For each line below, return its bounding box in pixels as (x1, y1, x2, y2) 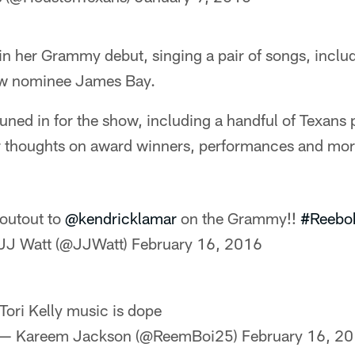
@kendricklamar (65, 208, 177, 227)
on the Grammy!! (177, 208, 300, 227)
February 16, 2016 (132, 234, 262, 253)
